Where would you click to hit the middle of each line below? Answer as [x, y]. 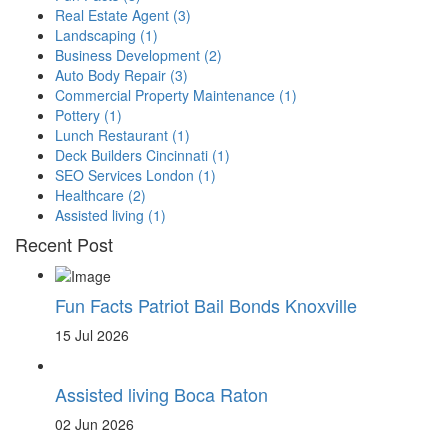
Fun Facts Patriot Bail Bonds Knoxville [206, 304]
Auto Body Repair [110, 74]
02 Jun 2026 [94, 423]
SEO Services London [124, 174]
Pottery [77, 114]
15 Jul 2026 [92, 334]
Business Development [127, 54]
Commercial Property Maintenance [165, 94]
